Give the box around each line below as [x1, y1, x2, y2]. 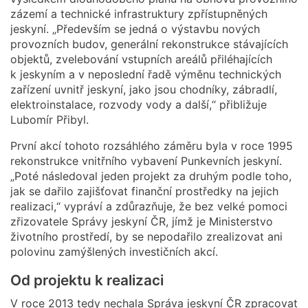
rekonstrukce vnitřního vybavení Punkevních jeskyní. [10, 153, 282, 168]
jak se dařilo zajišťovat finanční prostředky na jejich [10, 184, 278, 198]
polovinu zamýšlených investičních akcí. [10, 244, 218, 258]
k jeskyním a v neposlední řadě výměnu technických [10, 67, 281, 81]
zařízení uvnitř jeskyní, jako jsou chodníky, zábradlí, [10, 82, 277, 96]
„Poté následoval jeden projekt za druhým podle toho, [10, 168, 291, 183]
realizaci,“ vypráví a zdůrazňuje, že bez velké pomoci [10, 199, 287, 213]
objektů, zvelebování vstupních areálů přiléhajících [10, 52, 272, 66]
